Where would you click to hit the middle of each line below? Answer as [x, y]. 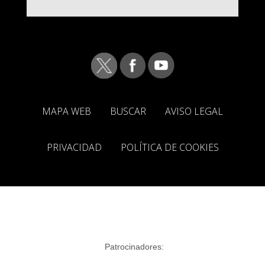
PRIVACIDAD [74, 147]
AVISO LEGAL [194, 111]
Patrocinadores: [134, 247]
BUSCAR [128, 111]
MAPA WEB [67, 111]
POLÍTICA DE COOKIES [169, 147]
